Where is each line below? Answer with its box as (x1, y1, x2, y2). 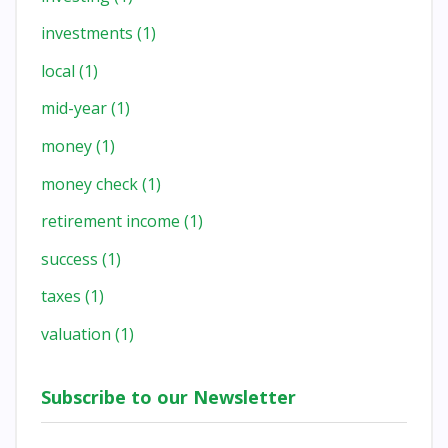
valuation (41, 322, 115, 345)
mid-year (41, 97, 111, 120)
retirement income (41, 210, 184, 233)
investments (41, 22, 137, 45)
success (41, 247, 102, 270)
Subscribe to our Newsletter (41, 384, 296, 409)
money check (41, 172, 142, 195)
